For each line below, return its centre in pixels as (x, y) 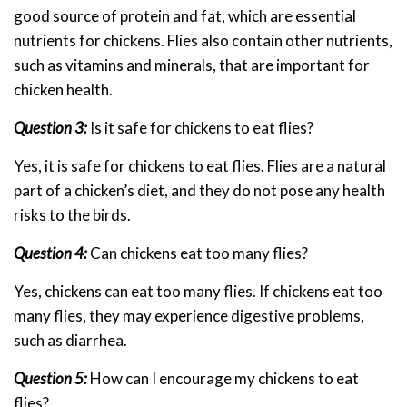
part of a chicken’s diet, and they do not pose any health (199, 191)
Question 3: (50, 128)
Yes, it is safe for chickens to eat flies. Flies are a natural (200, 166)
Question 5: (50, 379)
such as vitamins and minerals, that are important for (192, 65)
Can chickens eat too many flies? (198, 253)
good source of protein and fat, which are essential (185, 16)
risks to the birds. (72, 215)
